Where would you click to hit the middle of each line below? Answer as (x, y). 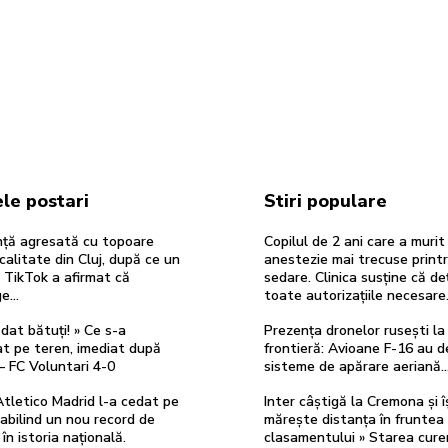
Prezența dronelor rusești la (354, 330)
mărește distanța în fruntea (354, 419)
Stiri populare (325, 200)
